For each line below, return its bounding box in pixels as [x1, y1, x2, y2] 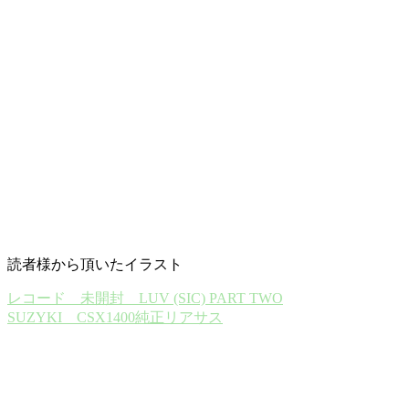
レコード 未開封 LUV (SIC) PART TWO [7, 289, 283, 306]
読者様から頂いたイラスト [7, 256, 183, 272]
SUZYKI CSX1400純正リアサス [7, 309, 223, 325]
